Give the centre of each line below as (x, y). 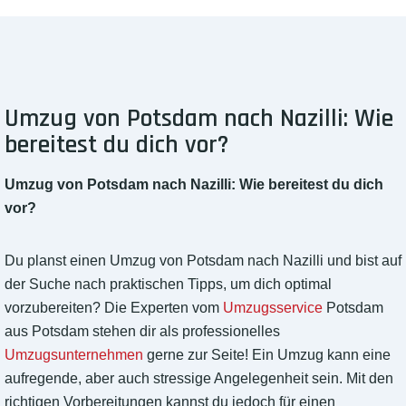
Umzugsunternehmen (74, 355)
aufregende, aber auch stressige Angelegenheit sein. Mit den (199, 379)
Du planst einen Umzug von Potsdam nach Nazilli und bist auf (203, 261)
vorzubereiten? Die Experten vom (114, 308)
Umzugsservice (273, 308)
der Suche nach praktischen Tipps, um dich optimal (168, 285)
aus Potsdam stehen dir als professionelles (142, 332)
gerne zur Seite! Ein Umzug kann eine (267, 355)
